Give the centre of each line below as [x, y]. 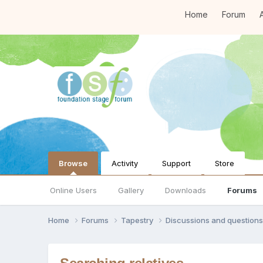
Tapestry [138, 220]
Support [177, 163]
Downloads [186, 190]
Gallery [131, 190]
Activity [125, 163]
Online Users [74, 190]
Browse [73, 163]
